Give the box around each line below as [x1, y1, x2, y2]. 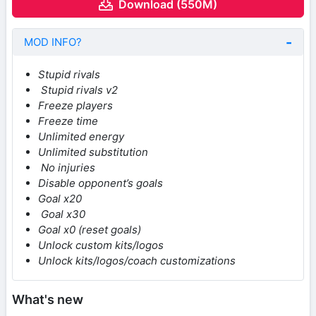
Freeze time [38, 114, 98, 128]
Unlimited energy [38, 129, 124, 143]
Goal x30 [38, 207, 85, 221]
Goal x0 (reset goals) [38, 222, 141, 236]
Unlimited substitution [38, 145, 148, 159]
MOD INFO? [24, 35, 82, 49]
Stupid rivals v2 [38, 83, 118, 97]
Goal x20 [38, 191, 82, 205]
